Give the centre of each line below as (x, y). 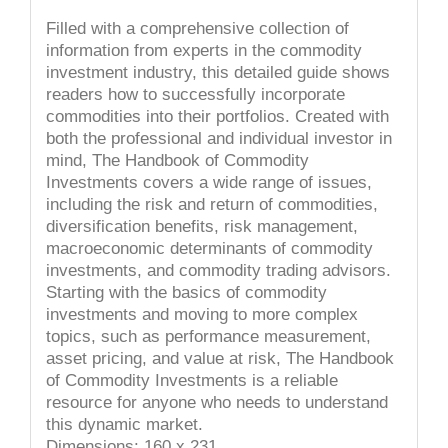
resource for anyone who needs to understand (217, 402)
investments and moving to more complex (202, 314)
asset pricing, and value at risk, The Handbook (220, 358)
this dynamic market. (124, 424)
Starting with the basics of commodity (186, 292)
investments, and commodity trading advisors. (218, 270)
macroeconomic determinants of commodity (209, 248)
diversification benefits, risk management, (202, 226)
